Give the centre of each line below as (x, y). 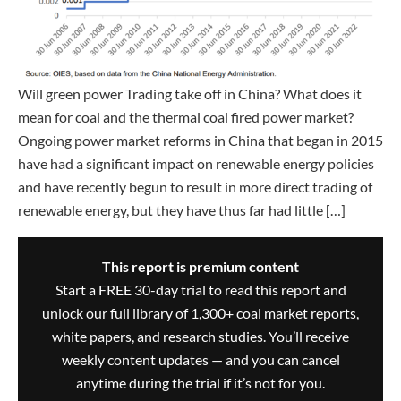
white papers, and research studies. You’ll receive (200, 337)
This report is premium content (200, 267)
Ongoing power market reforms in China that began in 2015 (200, 140)
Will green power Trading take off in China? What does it (190, 93)
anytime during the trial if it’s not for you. (200, 383)
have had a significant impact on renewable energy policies (196, 163)
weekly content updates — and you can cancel (200, 360)
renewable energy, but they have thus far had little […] (182, 209)
